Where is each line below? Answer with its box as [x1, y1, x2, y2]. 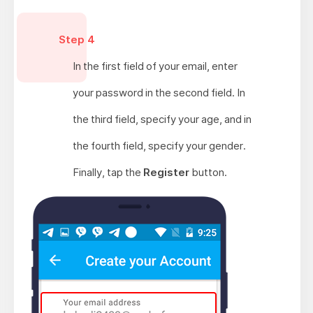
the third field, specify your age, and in [72, 112, 252, 126]
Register [143, 165, 189, 179]
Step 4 [58, 32, 95, 46]
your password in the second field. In [72, 85, 245, 99]
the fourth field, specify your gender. [72, 138, 246, 152]
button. [189, 165, 227, 179]
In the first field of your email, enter [72, 59, 238, 73]
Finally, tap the [72, 165, 143, 179]
